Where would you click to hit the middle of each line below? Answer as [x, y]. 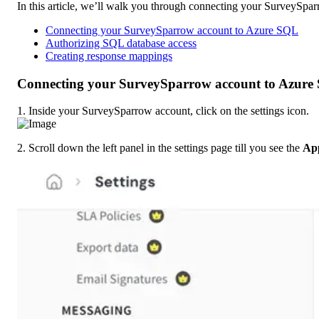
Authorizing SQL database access [121, 43]
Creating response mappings [109, 56]
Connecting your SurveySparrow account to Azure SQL [172, 30]
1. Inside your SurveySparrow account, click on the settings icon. [163, 111]
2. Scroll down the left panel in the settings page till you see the [160, 148]
